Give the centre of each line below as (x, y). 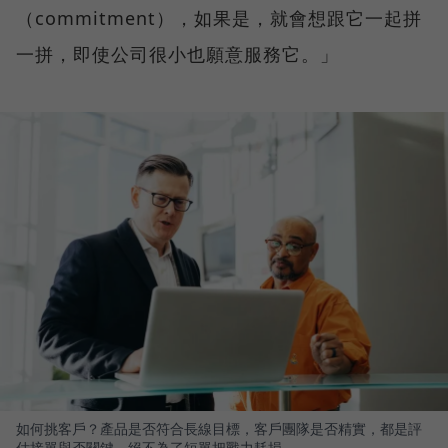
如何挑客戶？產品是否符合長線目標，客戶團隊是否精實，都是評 (219, 428)
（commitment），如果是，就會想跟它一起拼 (219, 18)
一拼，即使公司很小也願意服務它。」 (177, 54)
